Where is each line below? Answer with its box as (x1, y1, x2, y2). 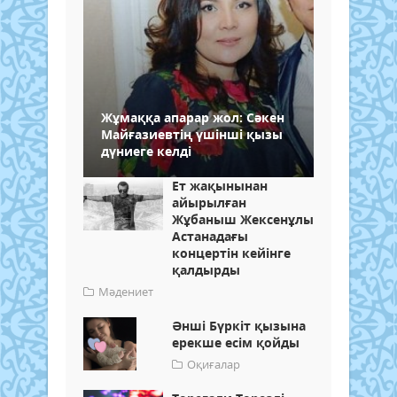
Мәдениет (98, 283, 153, 300)
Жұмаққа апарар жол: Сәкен (101, 108, 284, 126)
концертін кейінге (172, 244, 291, 261)
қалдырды (172, 261, 240, 278)
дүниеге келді (101, 142, 191, 160)
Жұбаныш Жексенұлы (172, 210, 314, 228)
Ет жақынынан (172, 176, 268, 194)
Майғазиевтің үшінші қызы (101, 125, 283, 143)
